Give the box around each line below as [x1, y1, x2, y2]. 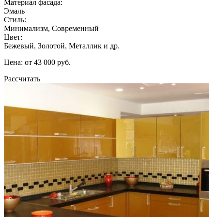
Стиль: [4, 15, 26, 24]
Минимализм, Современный [4, 24, 99, 32]
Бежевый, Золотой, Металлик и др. [4, 41, 120, 50]
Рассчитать [4, 74, 40, 83]
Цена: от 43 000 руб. [4, 58, 71, 66]
